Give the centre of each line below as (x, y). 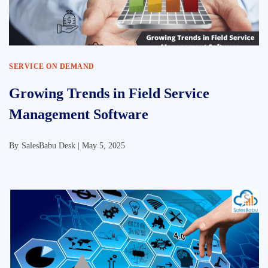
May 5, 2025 (103, 146)
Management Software (79, 114)
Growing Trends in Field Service (109, 93)
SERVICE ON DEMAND (52, 66)
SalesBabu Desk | (52, 146)
